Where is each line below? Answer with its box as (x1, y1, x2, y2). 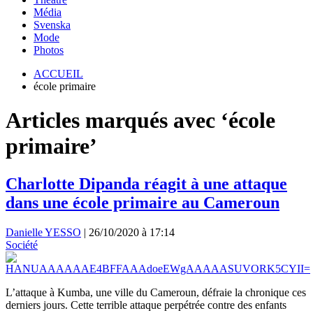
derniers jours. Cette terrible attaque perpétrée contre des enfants (6, 298, 286, 311)
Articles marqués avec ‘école (6, 108, 275, 133)
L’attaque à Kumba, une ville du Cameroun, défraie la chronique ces (6, 286, 306, 298)
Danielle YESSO (6, 226, 81, 238)
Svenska (34, 19, 71, 31)
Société (6, 238, 38, 251)
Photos (34, 44, 64, 56)
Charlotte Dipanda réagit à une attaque (6, 174, 287, 193)
